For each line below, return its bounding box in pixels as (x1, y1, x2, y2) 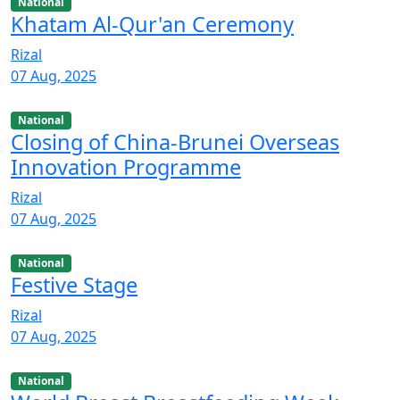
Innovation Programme (11, 152, 241, 181)
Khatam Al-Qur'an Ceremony (11, 9, 294, 38)
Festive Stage (11, 271, 137, 300)
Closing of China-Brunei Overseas (11, 127, 339, 156)
